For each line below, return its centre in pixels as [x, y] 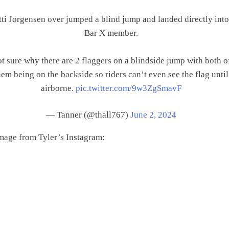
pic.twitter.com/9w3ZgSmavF [128, 88]
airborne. [58, 88]
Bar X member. [111, 33]
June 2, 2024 [153, 115]
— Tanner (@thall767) [88, 115]
